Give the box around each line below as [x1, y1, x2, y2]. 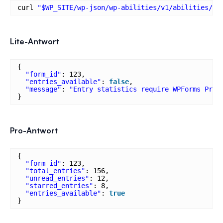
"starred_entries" [25, 181, 93, 190]
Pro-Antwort [10, 125, 58, 135]
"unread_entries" [25, 174, 89, 182]
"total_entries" [25, 166, 85, 175]
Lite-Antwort [10, 36, 59, 46]
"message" [25, 85, 61, 93]
